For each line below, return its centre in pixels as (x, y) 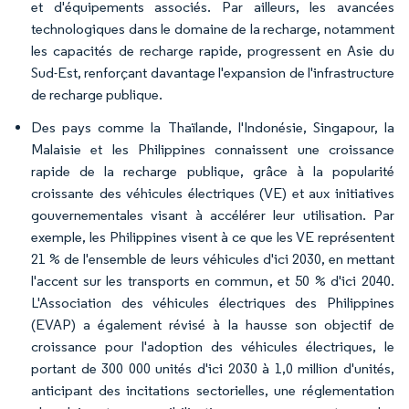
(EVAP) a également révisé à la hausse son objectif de (213, 325)
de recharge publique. (97, 94)
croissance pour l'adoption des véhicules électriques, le (213, 346)
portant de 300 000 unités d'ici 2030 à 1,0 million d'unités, (213, 368)
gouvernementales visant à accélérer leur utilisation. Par (213, 215)
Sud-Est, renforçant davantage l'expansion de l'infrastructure (213, 73)
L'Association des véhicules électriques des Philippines (213, 303)
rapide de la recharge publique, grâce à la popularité (213, 171)
